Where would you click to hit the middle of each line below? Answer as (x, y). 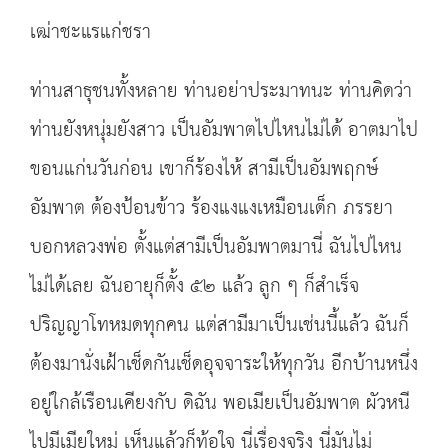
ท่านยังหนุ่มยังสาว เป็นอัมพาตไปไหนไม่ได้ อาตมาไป (224, 130)
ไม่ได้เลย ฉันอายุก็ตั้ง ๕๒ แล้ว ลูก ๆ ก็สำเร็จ (194, 286)
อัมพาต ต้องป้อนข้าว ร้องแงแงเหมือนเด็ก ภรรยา (211, 208)
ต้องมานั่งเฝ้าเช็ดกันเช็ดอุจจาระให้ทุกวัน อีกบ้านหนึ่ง (224, 364)
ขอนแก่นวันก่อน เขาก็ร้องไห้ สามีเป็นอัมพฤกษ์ (204, 169)
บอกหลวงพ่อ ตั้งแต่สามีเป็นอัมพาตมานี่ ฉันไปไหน (216, 247)
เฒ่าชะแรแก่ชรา (90, 32)
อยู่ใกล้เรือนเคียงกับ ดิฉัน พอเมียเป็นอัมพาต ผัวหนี (220, 403)
